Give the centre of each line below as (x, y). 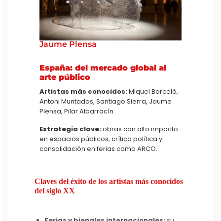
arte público (65, 77)
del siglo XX (55, 190)
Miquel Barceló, (153, 91)
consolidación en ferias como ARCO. (98, 148)
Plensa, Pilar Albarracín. (77, 111)
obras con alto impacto (140, 129)
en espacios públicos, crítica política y (101, 139)
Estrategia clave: (70, 129)
